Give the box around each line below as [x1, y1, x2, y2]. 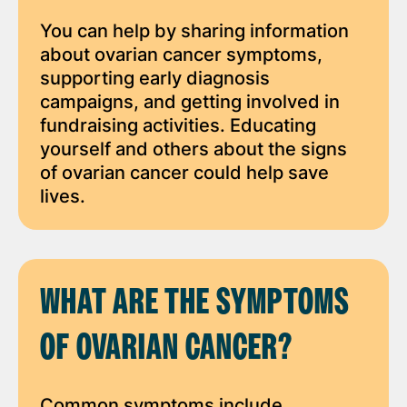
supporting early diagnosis [40, 66, 270, 89]
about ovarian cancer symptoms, [40, 43, 323, 65]
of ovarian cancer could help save [40, 161, 329, 184]
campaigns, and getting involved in [40, 90, 340, 113]
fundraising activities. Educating [40, 114, 316, 136]
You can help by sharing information [40, 19, 349, 42]
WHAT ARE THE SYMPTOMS [40, 278, 350, 327]
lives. [40, 184, 85, 207]
